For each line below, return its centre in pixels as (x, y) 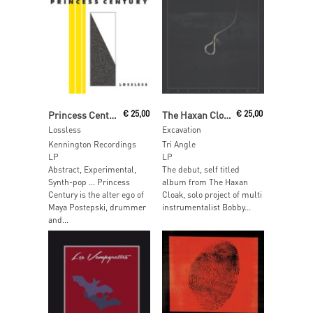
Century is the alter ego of (96, 194)
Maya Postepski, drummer (97, 207)
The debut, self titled (201, 169)
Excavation (181, 129)
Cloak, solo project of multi (212, 194)
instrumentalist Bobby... (206, 207)
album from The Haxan (205, 182)
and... (58, 219)
